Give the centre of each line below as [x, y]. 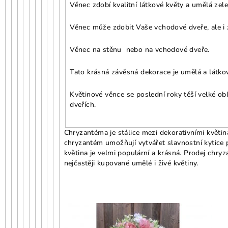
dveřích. [83, 104]
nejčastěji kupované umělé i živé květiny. [131, 163]
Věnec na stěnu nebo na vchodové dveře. [140, 49]
